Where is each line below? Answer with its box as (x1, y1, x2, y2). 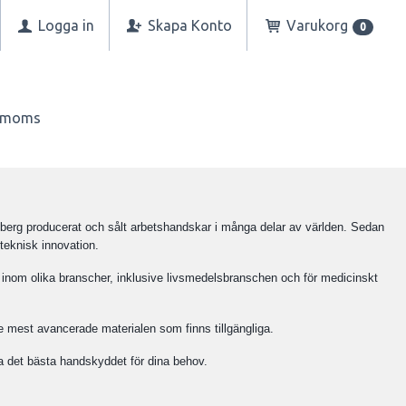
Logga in (34, 17, 94, 34)
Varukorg (285, 17, 348, 34)
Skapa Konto (144, 17, 233, 34)
